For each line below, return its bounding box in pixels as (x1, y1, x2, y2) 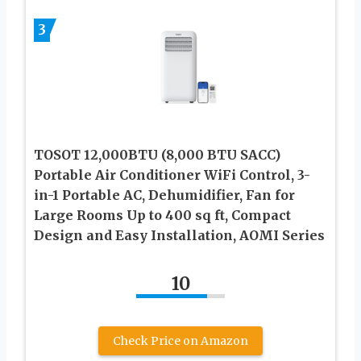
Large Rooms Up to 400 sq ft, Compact (34, 206, 291, 223)
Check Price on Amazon (113, 333, 248, 348)
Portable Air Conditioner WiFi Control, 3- (34, 166, 310, 183)
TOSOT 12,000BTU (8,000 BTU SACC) (34, 146, 280, 163)
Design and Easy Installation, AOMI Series (34, 226, 325, 243)
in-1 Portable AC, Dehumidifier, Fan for (34, 186, 295, 203)
